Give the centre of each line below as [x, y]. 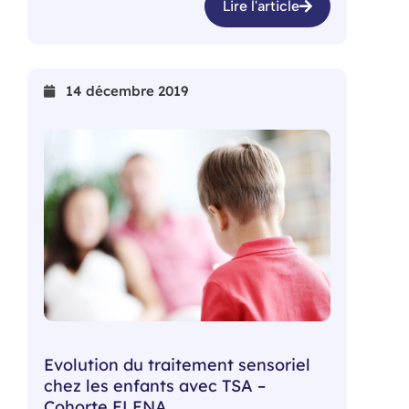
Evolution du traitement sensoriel [177, 364]
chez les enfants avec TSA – [155, 385]
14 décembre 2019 [127, 91]
